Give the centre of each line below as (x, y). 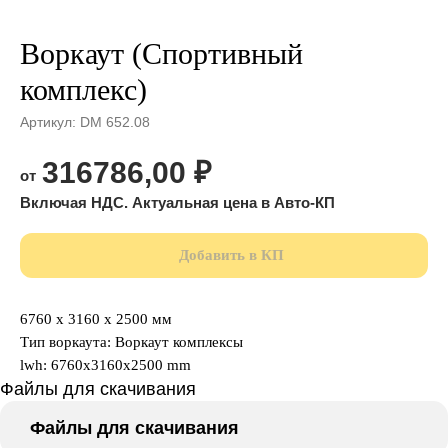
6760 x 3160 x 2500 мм (96, 319)
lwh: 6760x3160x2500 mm (105, 365)
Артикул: (50, 122)
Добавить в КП (231, 255)
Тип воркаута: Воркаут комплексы (131, 342)
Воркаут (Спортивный (161, 53)
